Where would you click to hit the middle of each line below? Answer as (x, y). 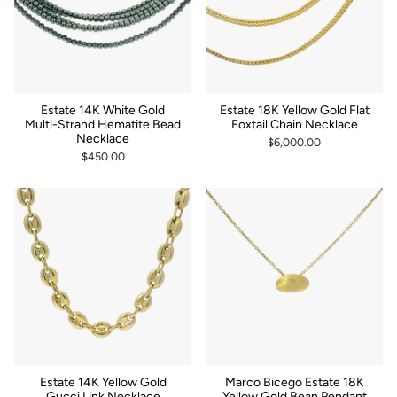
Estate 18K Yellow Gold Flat (294, 110)
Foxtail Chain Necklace (294, 124)
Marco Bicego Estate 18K (294, 382)
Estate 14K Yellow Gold (103, 382)
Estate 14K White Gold (103, 110)
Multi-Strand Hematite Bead (103, 124)
